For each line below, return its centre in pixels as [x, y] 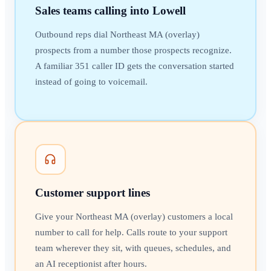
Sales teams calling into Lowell [110, 10]
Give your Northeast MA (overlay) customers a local [134, 216]
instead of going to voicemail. [91, 81]
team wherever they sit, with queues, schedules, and [133, 248]
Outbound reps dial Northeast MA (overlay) [117, 34]
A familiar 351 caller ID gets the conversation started [134, 66]
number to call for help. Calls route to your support [131, 232]
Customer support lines [92, 192]
